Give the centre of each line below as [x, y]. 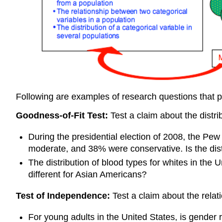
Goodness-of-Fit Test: [63, 116]
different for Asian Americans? [87, 175]
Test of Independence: [64, 195]
